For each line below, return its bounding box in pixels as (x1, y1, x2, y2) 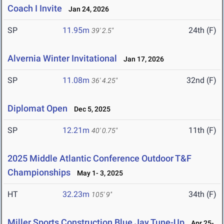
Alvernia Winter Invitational (7, 53, 117, 64)
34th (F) (188, 189, 216, 199)
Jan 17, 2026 (119, 55, 164, 63)
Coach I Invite (7, 3, 62, 14)
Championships (7, 167, 70, 178)
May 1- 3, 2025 (72, 169, 123, 177)
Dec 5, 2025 (69, 105, 110, 113)
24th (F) (188, 25, 216, 35)
